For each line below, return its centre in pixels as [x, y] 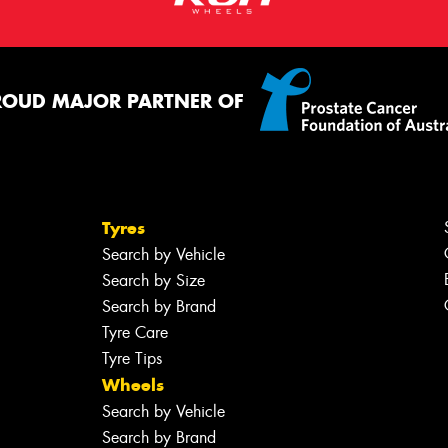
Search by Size [153, 280]
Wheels [132, 384]
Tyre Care [134, 332]
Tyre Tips [131, 358]
